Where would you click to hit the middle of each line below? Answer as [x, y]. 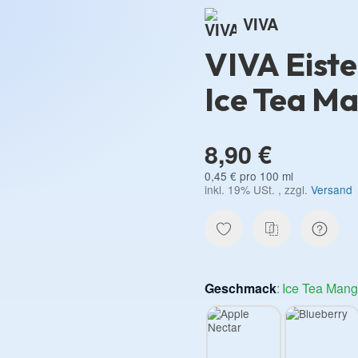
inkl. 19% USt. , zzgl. [258, 190]
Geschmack [241, 288]
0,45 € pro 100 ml [249, 176]
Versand [332, 190]
